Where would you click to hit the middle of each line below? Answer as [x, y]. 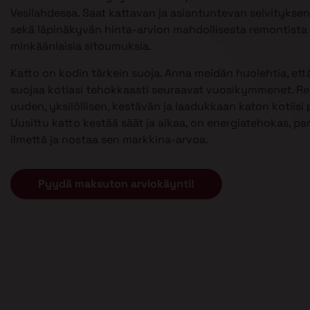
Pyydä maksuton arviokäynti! [116, 183]
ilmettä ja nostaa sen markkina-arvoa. [109, 139]
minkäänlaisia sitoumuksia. [81, 46]
